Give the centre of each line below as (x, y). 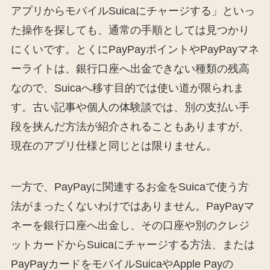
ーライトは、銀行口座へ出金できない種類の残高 (130, 69)
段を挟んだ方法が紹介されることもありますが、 (130, 127)
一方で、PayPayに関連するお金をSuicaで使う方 (130, 187)
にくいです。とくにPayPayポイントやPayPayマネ (135, 50)
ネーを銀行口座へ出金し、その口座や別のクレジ (130, 226)
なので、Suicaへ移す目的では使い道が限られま (127, 88)
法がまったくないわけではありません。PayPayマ (132, 206)
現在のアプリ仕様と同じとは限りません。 (114, 146)
